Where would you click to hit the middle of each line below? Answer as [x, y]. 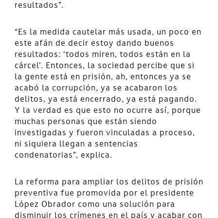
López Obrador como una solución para [95, 205]
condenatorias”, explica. [64, 155]
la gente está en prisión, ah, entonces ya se [103, 77]
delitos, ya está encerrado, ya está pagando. [106, 100]
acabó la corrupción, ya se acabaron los [96, 88]
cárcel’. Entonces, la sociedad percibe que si [105, 66]
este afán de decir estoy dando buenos [94, 44]
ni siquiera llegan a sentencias [76, 144]
